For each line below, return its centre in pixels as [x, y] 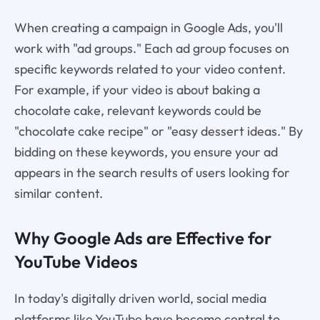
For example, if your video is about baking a [137, 89]
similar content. [58, 193]
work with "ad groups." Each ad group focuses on [151, 48]
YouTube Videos [76, 261]
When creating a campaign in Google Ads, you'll [148, 27]
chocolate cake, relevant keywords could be [137, 110]
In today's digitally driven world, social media [140, 298]
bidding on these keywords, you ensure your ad [146, 151]
